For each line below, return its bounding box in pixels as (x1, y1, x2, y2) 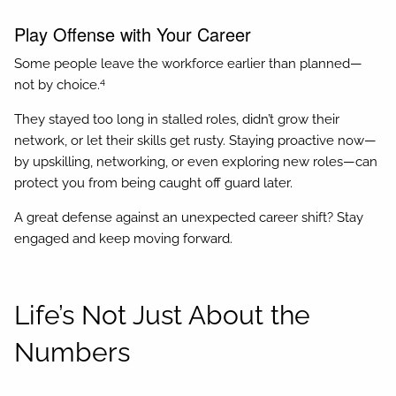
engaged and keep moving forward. (14, 231, 233, 247)
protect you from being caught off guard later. (14, 175, 293, 192)
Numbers (14, 337, 131, 369)
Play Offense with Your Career (14, 20, 252, 47)
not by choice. (14, 77, 101, 94)
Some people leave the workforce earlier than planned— (14, 56, 363, 72)
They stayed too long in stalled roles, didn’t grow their (14, 111, 340, 128)
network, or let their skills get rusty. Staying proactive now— (14, 133, 377, 149)
